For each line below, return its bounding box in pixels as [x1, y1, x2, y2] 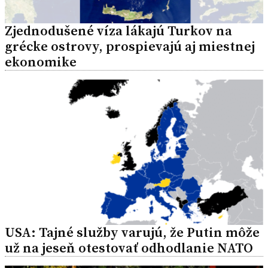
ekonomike [5, 52, 77, 71]
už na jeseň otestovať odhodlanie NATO [5, 238, 253, 257]
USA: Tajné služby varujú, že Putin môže [5, 223, 260, 242]
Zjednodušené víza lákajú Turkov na [5, 21, 232, 40]
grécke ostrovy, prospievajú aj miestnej [5, 36, 255, 56]
